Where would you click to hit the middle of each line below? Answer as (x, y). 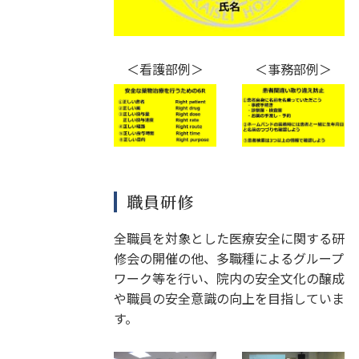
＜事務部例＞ (293, 69)
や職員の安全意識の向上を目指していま (229, 298)
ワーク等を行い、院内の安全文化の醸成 (229, 278)
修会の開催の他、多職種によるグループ (228, 258)
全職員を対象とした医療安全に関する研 (229, 238)
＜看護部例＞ (165, 69)
